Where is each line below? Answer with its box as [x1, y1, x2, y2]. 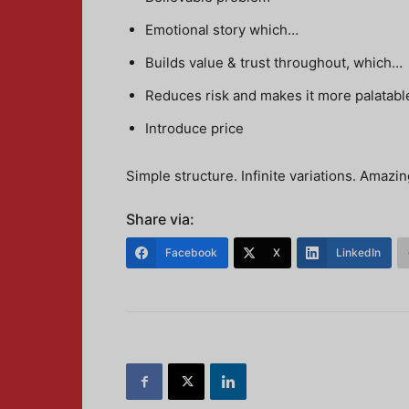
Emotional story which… [145, 21, 299, 38]
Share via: [126, 210, 194, 228]
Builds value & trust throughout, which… [145, 54, 403, 71]
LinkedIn [336, 246, 381, 259]
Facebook [165, 246, 217, 259]
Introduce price [145, 120, 244, 137]
